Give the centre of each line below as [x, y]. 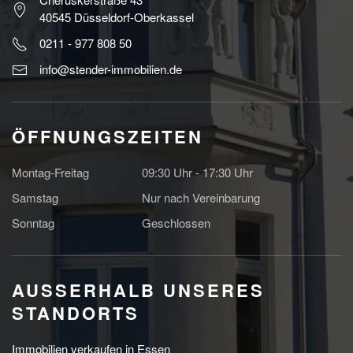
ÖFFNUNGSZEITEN [108, 137]
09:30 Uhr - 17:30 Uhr [197, 173]
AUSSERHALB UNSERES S [138, 290]
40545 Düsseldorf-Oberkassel [117, 17]
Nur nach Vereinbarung [201, 198]
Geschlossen [176, 223]
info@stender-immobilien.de [111, 69]
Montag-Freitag [50, 173]
